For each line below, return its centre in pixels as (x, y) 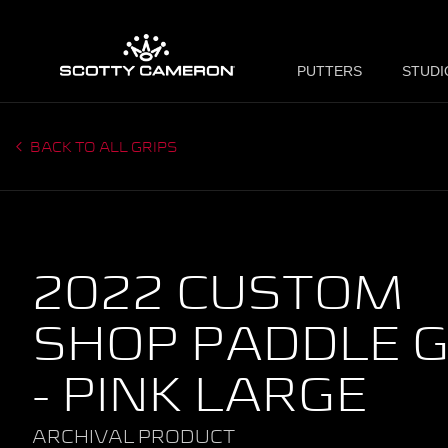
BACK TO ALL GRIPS (102, 148)
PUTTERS (329, 71)
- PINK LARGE (199, 398)
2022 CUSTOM (218, 296)
